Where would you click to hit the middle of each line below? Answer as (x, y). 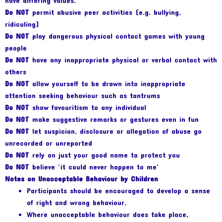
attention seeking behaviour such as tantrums (83, 96)
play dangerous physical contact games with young (117, 36)
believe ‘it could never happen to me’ (94, 167)
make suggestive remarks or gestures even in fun (114, 119)
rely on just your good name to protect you (105, 155)
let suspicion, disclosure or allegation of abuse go (115, 131)
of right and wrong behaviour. (76, 203)
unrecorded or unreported (49, 143)
